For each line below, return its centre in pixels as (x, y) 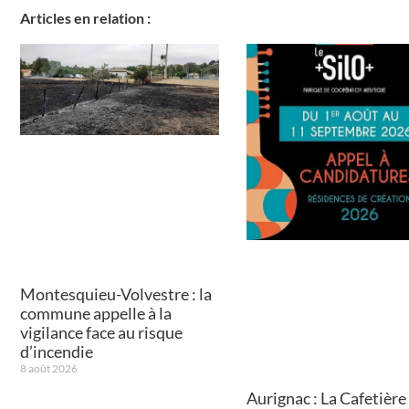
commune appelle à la (96, 313)
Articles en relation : (85, 17)
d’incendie (57, 351)
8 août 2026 (49, 368)
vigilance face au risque (101, 332)
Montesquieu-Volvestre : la (116, 294)
